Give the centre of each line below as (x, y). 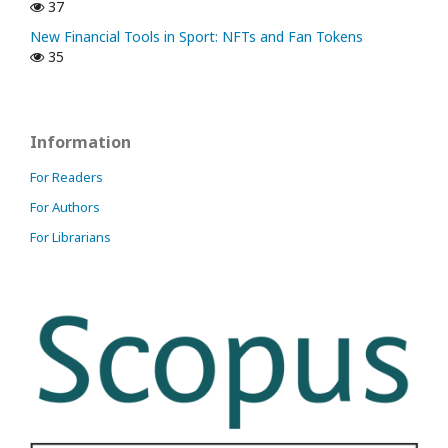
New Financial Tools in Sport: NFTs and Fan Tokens (196, 36)
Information (80, 141)
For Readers (66, 176)
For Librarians (70, 236)
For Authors (65, 206)
